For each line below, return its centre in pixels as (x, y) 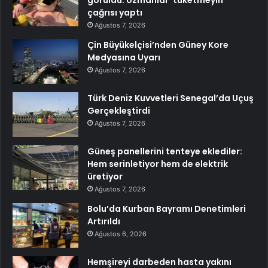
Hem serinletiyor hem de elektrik (158, 164)
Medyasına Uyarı (124, 57)
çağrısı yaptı (115, 12)
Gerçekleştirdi (119, 110)
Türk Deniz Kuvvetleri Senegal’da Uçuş (170, 98)
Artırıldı (104, 221)
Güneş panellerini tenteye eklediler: (165, 151)
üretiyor (105, 176)
